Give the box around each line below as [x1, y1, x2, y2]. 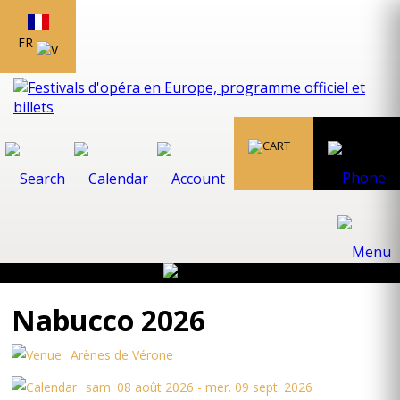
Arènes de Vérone [71, 346, 174, 363]
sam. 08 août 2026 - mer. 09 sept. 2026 [86, 379, 313, 396]
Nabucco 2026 [12, 301, 206, 339]
